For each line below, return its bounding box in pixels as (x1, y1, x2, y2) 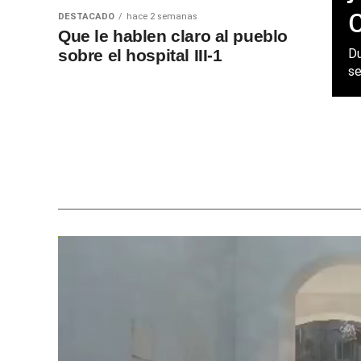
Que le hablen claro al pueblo (58, 27, 288, 46)
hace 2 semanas (127, 11, 197, 23)
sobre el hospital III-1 (58, 46, 222, 65)
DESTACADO (58, 11, 114, 23)
